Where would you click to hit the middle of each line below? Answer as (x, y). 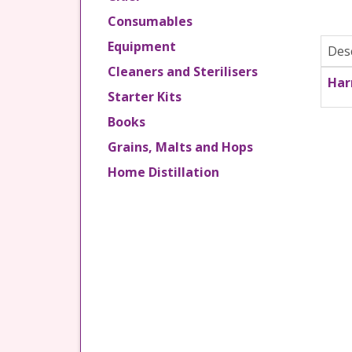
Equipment (142, 46)
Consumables (150, 21)
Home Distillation (163, 172)
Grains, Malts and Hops (180, 147)
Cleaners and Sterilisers (183, 71)
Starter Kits (145, 97)
